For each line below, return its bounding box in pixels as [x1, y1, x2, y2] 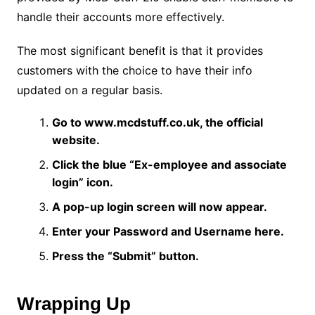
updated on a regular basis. [16, 82, 162, 97]
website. [51, 132, 100, 147]
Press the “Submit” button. [51, 248, 199, 263]
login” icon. [51, 174, 113, 189]
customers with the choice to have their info [16, 63, 252, 77]
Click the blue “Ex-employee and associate [51, 157, 287, 172]
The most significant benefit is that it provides [16, 43, 263, 58]
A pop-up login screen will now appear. [51, 199, 267, 214]
